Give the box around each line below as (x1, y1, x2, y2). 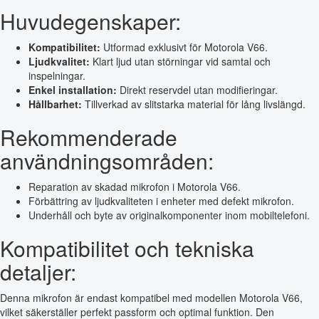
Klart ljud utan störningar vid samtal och (90, 53, 271, 68)
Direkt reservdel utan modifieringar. (117, 82, 278, 97)
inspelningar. (28, 68, 85, 83)
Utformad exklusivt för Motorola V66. (100, 39, 268, 54)
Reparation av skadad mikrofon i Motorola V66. (28, 179, 241, 194)
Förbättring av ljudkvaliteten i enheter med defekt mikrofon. (28, 193, 294, 208)
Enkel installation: (28, 82, 117, 97)
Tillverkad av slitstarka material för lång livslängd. (82, 96, 305, 111)
